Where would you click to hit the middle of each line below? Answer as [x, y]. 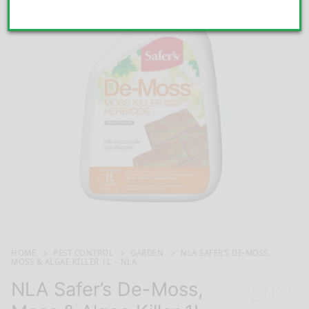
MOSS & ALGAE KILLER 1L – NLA [74, 262]
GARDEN [147, 253]
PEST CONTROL [83, 253]
